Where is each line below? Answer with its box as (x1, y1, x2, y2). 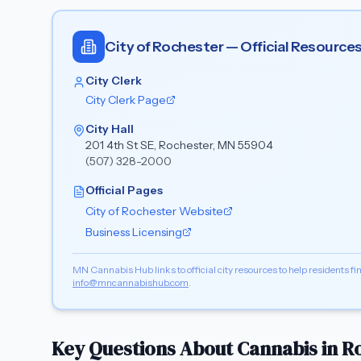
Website (176, 204, 223, 218)
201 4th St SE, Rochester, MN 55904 (85, 138, 273, 152)
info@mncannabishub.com (73, 276, 189, 288)
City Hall (85, 122, 134, 136)
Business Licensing (85, 225, 182, 239)
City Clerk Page (85, 93, 166, 107)
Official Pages (85, 183, 163, 197)
